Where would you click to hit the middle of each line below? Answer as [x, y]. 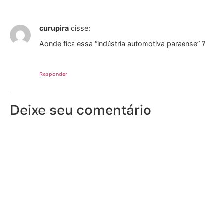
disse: [80, 28]
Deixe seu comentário [81, 110]
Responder [53, 74]
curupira [54, 28]
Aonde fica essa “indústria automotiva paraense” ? [122, 44]
